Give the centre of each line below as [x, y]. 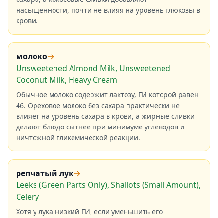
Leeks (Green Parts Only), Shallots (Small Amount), [108, 185]
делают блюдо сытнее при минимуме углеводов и [100, 127]
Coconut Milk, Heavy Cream [67, 80]
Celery [27, 197]
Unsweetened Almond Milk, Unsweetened [93, 68]
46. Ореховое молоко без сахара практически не [98, 105]
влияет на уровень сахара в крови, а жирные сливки [105, 116]
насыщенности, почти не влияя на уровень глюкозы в [108, 10]
